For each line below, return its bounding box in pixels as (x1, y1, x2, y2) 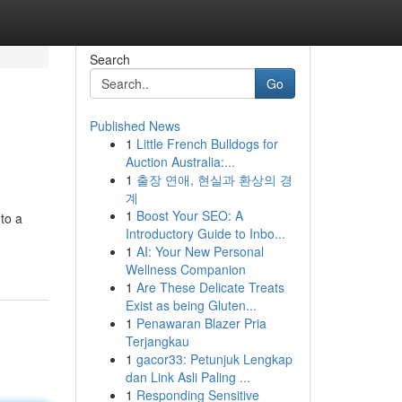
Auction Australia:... (125, 153, 235, 170)
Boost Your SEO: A (135, 206, 243, 224)
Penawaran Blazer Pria (135, 314, 267, 332)
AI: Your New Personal (135, 242, 264, 260)
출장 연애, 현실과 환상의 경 (135, 170, 293, 188)
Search (89, 50, 130, 68)
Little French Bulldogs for (135, 135, 278, 153)
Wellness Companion (125, 260, 246, 278)
